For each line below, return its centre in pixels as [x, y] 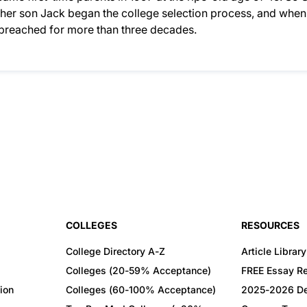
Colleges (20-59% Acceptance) [138, 270]
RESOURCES [270, 225]
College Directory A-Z [115, 251]
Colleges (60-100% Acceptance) [141, 290]
